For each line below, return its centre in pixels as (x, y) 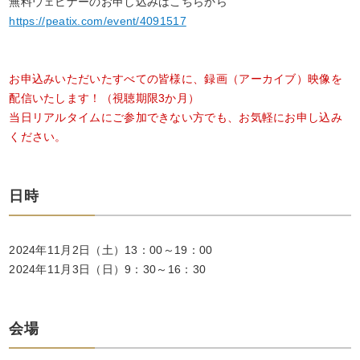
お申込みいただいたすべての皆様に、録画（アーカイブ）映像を (176, 79)
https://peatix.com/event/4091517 (98, 21)
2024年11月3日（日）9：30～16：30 (108, 269)
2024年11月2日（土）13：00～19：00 (111, 250)
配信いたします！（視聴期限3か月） (104, 98)
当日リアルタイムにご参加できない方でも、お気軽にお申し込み (176, 117)
